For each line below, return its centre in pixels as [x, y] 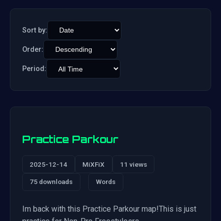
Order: [33, 49]
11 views [133, 164]
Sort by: [35, 30]
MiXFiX [94, 164]
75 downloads [51, 182]
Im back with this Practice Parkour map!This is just [109, 209]
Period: [34, 69]
